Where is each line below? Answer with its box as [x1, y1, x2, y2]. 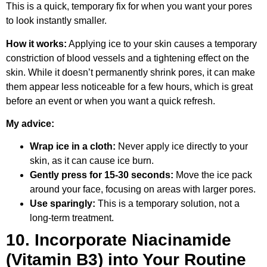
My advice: [6, 119, 54, 129]
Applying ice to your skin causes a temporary [67, 38, 257, 49]
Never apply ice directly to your [116, 141, 248, 152]
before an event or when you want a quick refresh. [6, 95, 215, 106]
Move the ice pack [173, 170, 252, 181]
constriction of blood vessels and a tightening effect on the [6, 52, 249, 63]
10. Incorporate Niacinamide [6, 231, 231, 250]
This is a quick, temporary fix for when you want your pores [6, 1, 252, 12]
